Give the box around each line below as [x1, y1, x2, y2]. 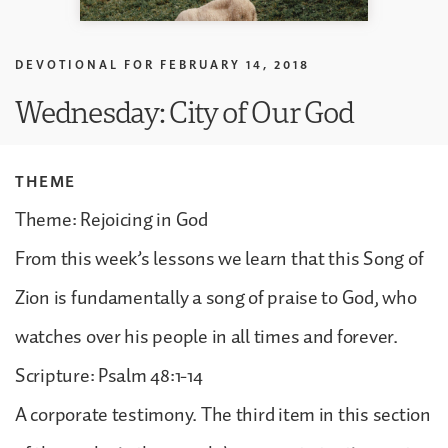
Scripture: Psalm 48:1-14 [15, 359, 203, 392]
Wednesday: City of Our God [15, 90, 354, 132]
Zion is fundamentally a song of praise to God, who [15, 281, 417, 314]
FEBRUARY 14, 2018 [160, 56, 310, 72]
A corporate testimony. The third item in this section [15, 398, 431, 431]
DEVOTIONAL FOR [15, 56, 155, 72]
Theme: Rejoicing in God [15, 203, 208, 236]
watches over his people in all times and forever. [15, 320, 398, 353]
